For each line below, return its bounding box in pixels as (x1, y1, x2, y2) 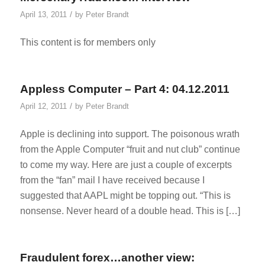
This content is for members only (20, 37, 156, 48)
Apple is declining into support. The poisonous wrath (20, 129, 240, 140)
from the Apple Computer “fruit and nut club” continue (20, 144, 240, 155)
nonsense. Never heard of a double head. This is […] (20, 206, 240, 216)
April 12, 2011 (20, 101, 67, 111)
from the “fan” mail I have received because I (20, 175, 205, 186)
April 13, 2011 (20, 9, 67, 19)
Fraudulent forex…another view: (20, 251, 195, 264)
